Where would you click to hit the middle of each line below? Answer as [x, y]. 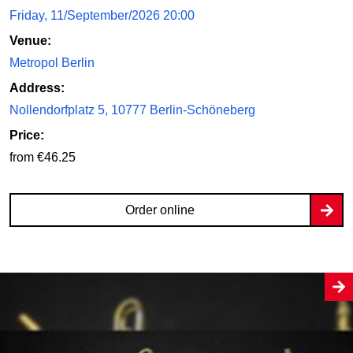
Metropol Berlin [52, 63]
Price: [27, 136]
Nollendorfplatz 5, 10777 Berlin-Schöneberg [132, 110]
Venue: [30, 41]
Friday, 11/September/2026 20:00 [102, 16]
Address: [37, 88]
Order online [160, 210]
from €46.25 [43, 158]
